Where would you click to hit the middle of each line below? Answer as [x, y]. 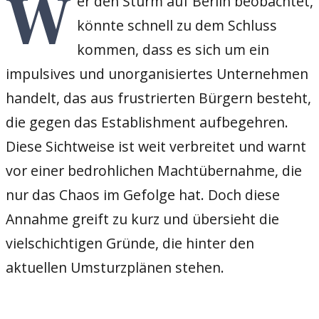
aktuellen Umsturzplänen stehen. [115, 267]
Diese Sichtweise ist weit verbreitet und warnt [156, 146]
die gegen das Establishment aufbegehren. [147, 122]
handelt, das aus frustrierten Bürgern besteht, [158, 98]
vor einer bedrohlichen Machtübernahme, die [154, 170]
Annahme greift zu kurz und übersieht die [142, 219]
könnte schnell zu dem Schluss [177, 25]
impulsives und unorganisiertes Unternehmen [157, 73]
